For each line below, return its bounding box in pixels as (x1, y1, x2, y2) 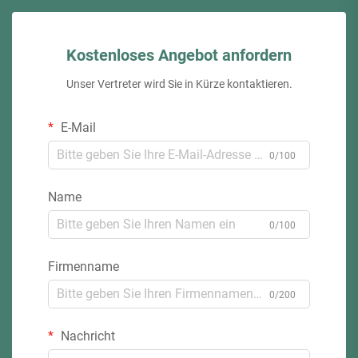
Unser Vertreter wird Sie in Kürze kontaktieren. (66, 77, 292, 90)
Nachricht (58, 328, 115, 344)
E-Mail (58, 119, 96, 135)
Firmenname (48, 258, 119, 274)
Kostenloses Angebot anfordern (66, 45, 292, 65)
